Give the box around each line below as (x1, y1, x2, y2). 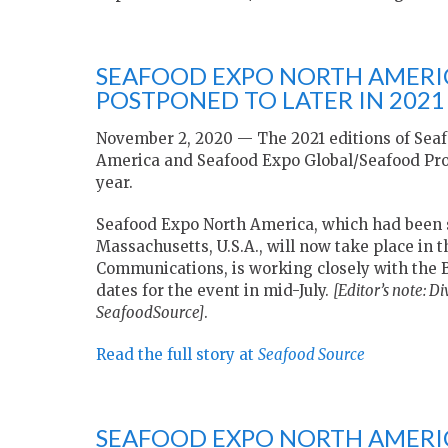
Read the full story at (96, 345, 258, 365)
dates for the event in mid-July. (96, 281, 333, 301)
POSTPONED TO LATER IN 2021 (96, 85, 445, 115)
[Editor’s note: (333, 281, 429, 301)
